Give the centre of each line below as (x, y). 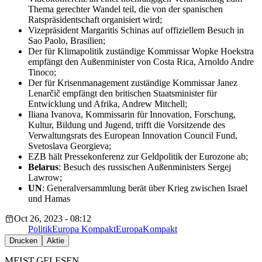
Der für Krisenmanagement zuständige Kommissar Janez (133, 83)
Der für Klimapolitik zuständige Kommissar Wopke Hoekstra (141, 51)
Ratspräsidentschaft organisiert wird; (95, 20)
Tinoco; (42, 73)
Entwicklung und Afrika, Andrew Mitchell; (108, 104)
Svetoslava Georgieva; (70, 146)
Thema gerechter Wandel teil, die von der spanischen (125, 9)
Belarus (43, 167)
